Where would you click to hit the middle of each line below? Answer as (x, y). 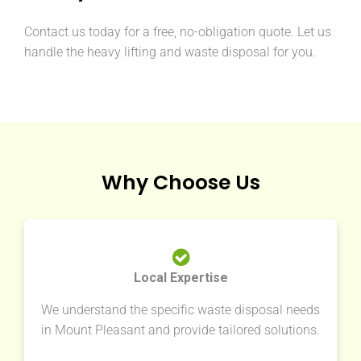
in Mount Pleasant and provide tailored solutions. (180, 330)
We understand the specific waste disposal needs (180, 310)
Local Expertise (180, 278)
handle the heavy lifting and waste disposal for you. (170, 52)
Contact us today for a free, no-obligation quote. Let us (178, 32)
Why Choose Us (180, 183)
